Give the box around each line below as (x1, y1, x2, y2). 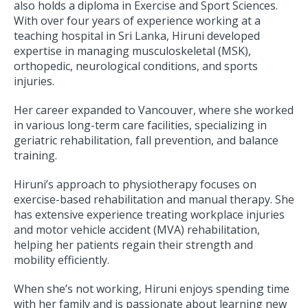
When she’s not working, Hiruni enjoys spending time (14, 281, 289, 297)
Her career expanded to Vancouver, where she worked (14, 102, 294, 118)
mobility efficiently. (14, 252, 109, 268)
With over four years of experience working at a (14, 13, 261, 29)
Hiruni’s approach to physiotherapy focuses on (14, 177, 256, 192)
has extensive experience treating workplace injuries (14, 207, 285, 223)
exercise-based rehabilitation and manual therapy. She (14, 192, 294, 208)
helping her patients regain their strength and (14, 237, 253, 253)
